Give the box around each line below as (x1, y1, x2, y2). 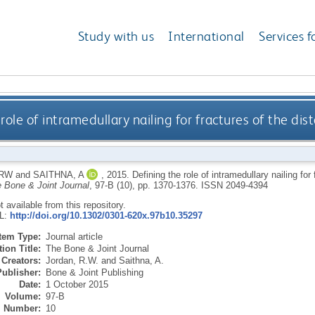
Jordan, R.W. (45, 255, 98, 266)
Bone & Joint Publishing (45, 266, 143, 278)
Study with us (77, 28, 155, 45)
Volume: (4, 290, 41, 302)
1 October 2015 (45, 278, 108, 290)
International (168, 28, 245, 45)
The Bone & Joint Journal (45, 243, 149, 254)
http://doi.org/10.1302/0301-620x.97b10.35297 (9, 210, 202, 221)
